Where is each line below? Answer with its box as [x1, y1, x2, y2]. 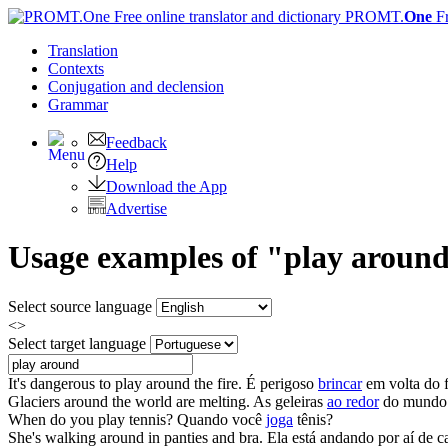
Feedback [106, 134, 167, 151]
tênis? [293, 410, 333, 428]
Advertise [106, 200, 167, 217]
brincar [318, 374, 362, 392]
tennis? [125, 410, 173, 428]
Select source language [8, 297, 152, 315]
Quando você [177, 410, 266, 428]
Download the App [106, 178, 227, 195]
